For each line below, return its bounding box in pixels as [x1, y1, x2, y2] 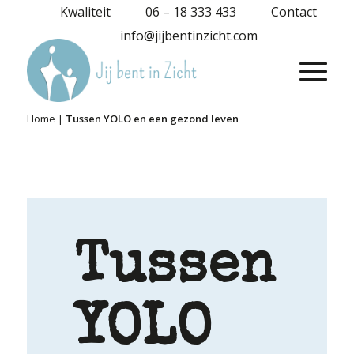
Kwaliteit [60, 3, 111, 21]
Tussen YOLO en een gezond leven [65, 111, 239, 126]
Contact [271, 3, 318, 21]
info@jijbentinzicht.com [119, 27, 258, 44]
